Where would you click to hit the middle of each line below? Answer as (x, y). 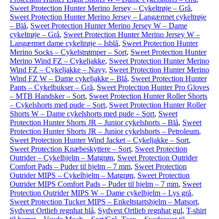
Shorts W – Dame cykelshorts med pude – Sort (82, 114)
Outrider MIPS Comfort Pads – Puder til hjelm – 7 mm (94, 184)
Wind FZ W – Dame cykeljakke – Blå (68, 78)
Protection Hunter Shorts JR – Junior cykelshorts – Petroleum (104, 131)
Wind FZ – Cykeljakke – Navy (57, 70)
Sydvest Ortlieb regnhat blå (52, 210)
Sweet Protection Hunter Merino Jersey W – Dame (109, 26)
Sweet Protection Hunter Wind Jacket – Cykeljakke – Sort (99, 140)
